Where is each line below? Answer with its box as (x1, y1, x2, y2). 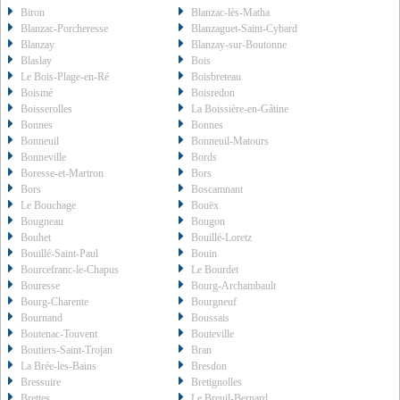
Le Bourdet (191, 263, 239, 277)
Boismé (21, 87, 53, 100)
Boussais (191, 312, 230, 325)
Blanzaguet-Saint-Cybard (191, 22, 298, 36)
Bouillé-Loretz (191, 231, 253, 245)
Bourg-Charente (21, 296, 88, 309)
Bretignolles (191, 376, 243, 389)
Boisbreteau (191, 71, 242, 84)
